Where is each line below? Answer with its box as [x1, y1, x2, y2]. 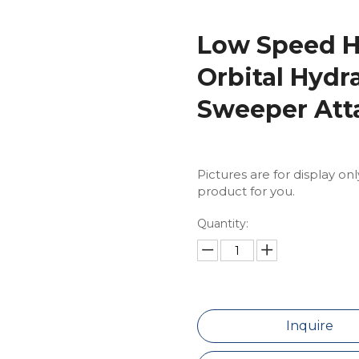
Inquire [286, 318, 334, 333]
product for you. [196, 184, 295, 199]
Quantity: [196, 216, 248, 231]
